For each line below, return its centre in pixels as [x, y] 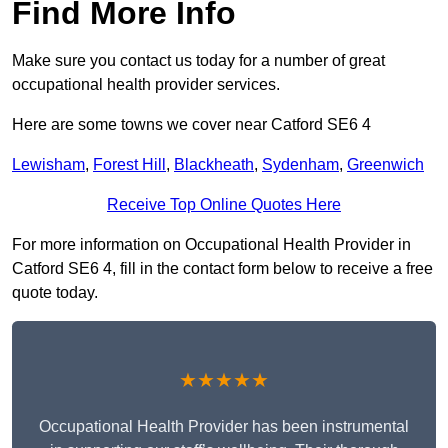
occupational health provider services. [146, 85]
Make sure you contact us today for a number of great [198, 61]
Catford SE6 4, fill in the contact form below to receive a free [222, 269]
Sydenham [300, 165]
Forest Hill [129, 165]
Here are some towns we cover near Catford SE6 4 [191, 125]
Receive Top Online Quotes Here [224, 205]
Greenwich [385, 165]
